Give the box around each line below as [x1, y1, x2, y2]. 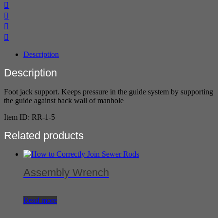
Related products [4, 129, 84, 142]
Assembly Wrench [23, 166, 109, 179]
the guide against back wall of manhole [4, 96, 124, 105]
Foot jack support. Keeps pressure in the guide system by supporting [4, 87, 213, 96]
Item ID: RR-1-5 [4, 112, 55, 121]
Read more [23, 196, 57, 204]
